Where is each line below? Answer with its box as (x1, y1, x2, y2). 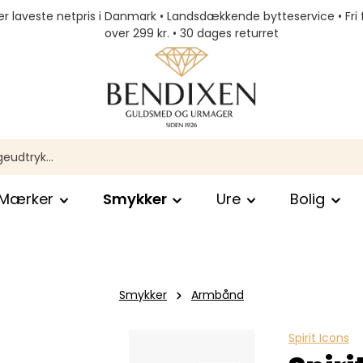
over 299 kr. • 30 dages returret (104, 25, 279, 41)
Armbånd (191, 287, 244, 303)
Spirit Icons (288, 330, 349, 346)
